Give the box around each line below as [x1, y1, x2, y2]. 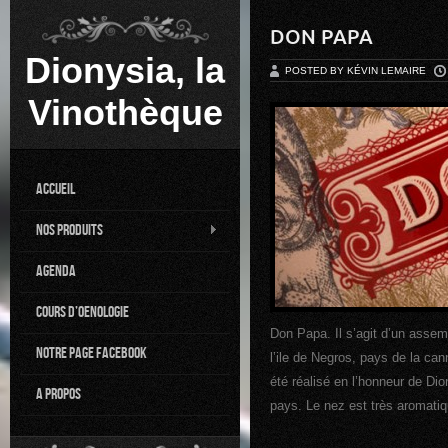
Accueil [36, 180, 75, 199]
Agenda [36, 262, 76, 281]
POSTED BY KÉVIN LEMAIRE [285, 65, 429, 76]
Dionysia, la [25, 50, 225, 91]
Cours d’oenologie [36, 303, 129, 322]
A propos [36, 385, 81, 404]
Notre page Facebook [36, 344, 147, 363]
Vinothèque [27, 92, 223, 133]
